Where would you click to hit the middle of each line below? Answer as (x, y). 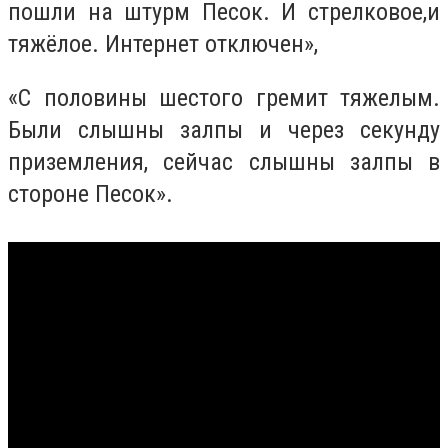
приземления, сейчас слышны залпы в (224, 161)
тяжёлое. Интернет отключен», (163, 44)
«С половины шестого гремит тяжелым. (224, 97)
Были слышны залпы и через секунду (224, 129)
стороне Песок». (90, 193)
